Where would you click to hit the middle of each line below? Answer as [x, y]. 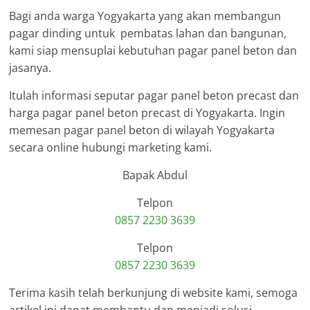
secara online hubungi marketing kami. [111, 148]
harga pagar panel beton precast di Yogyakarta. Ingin [147, 113]
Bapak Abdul [155, 175]
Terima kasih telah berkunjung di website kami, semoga [154, 293]
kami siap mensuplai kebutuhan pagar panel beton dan [153, 51]
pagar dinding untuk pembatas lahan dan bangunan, [148, 34]
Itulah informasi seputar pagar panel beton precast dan [154, 96]
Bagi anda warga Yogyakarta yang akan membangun [145, 16]
